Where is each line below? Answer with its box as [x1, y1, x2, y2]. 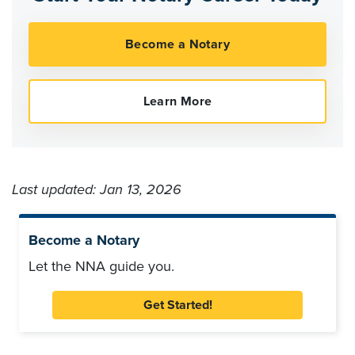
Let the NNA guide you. [29, 258, 174, 276]
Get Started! [143, 297, 212, 314]
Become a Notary [29, 231, 139, 250]
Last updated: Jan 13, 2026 [12, 181, 181, 199]
